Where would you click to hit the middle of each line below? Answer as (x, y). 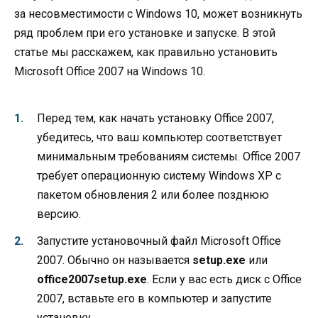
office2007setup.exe (92, 280)
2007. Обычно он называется (115, 261)
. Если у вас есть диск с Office (224, 280)
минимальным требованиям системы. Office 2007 (169, 156)
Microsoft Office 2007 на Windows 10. (110, 72)
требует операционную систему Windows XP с (159, 175)
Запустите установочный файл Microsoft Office (159, 241)
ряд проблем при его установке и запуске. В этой (145, 33)
